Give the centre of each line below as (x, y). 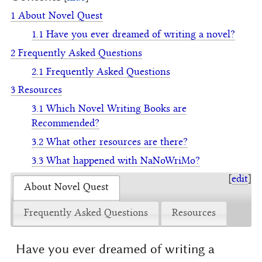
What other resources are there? (117, 142)
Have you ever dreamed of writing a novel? (141, 35)
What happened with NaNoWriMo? (123, 161)
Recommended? (65, 124)
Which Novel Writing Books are (116, 110)
